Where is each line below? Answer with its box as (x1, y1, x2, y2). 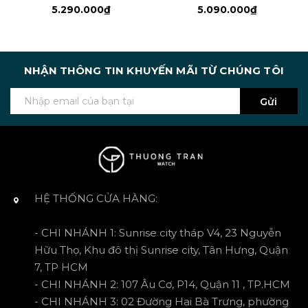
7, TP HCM (34, 261, 88, 274)
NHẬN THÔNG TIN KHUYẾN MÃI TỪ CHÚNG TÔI (24, 64, 284, 78)
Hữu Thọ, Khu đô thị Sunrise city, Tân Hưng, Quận (34, 243, 288, 257)
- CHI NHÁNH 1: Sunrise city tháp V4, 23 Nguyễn (34, 226, 281, 240)
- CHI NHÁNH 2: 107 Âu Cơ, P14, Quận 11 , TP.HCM (34, 278, 290, 291)
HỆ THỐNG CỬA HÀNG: (34, 192, 157, 206)
